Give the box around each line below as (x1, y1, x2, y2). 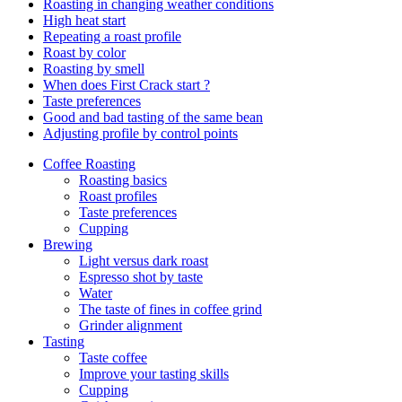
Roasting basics (79, 171, 167, 188)
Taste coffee (79, 349, 147, 365)
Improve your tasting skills (79, 365, 229, 381)
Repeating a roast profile (43, 28, 181, 44)
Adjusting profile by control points (43, 125, 238, 141)
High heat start (43, 12, 126, 28)
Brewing (43, 236, 92, 252)
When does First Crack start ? (43, 76, 210, 92)
